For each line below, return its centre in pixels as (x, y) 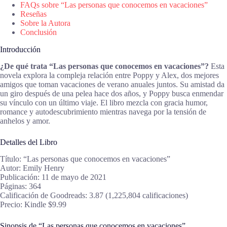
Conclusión (39, 32)
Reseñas (33, 14)
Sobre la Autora (45, 23)
